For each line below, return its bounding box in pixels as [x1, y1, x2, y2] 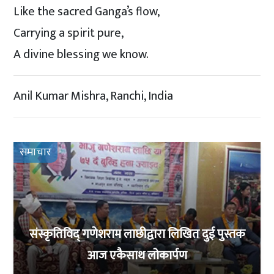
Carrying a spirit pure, [13, 22, 124, 43]
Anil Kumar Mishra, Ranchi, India [13, 85, 174, 106]
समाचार [20, 143, 52, 161]
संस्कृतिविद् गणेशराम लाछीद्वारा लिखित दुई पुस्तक [29, 224, 245, 245]
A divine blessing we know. [13, 43, 149, 65]
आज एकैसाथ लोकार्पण [87, 245, 187, 267]
